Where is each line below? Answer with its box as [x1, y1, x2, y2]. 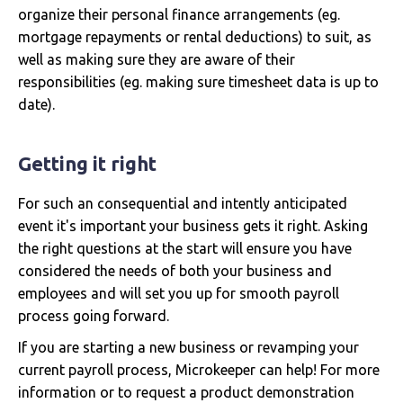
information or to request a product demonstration [18, 383, 354, 400]
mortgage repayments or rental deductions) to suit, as [18, 28, 372, 45]
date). [18, 95, 55, 112]
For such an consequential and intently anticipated [18, 194, 347, 211]
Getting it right [18, 151, 157, 175]
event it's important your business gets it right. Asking [18, 217, 368, 234]
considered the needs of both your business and [18, 262, 332, 279]
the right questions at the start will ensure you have [18, 239, 352, 256]
